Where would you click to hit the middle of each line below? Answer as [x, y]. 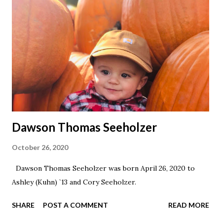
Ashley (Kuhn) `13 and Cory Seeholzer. [74, 182]
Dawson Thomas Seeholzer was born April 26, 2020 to [103, 168]
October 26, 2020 [40, 147]
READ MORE [189, 205]
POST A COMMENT [75, 205]
